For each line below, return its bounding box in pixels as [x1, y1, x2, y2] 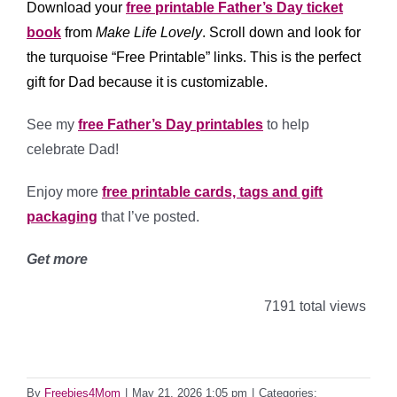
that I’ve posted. [97, 209, 199, 225]
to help [263, 117, 309, 133]
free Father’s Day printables [78, 117, 263, 133]
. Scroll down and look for [202, 25, 361, 41]
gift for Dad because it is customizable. [27, 74, 268, 90]
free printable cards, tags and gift [102, 184, 323, 200]
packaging [27, 209, 97, 225]
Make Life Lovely [96, 25, 202, 41]
